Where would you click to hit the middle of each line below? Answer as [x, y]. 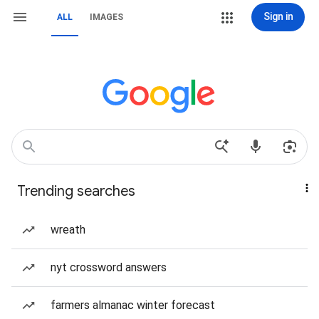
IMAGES [106, 17]
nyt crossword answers [109, 267]
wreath [68, 230]
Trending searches [76, 191]
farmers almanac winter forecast [133, 305]
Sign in [278, 16]
